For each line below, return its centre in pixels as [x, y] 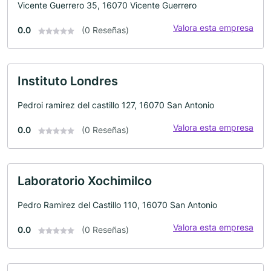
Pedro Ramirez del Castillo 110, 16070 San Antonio [117, 205]
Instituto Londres [68, 81]
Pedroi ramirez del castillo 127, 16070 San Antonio [116, 105]
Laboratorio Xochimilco [85, 181]
